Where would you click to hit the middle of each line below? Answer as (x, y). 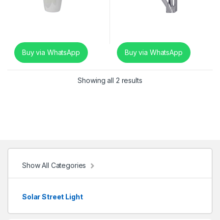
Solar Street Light (52, 196)
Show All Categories (54, 165)
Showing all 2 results (110, 80)
